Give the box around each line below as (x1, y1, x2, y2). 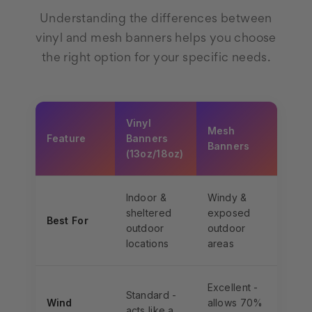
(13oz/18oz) (125, 148, 184, 160)
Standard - (125, 289, 177, 302)
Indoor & (125, 192, 166, 204)
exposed (207, 207, 251, 219)
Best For (46, 214, 88, 227)
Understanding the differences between (40, 14, 272, 26)
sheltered (125, 207, 172, 219)
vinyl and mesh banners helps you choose (36, 33, 276, 45)
